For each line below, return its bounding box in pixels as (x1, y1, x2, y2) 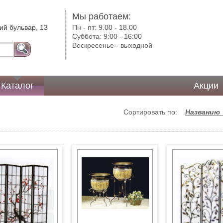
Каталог (1, 81, 34, 91)
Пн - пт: (72, 23, 99, 31)
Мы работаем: (72, 11, 131, 21)
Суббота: (72, 32, 104, 40)
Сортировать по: (123, 108, 185, 116)
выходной (120, 41, 153, 49)
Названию (185, 108, 222, 116)
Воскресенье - (72, 41, 121, 49)
